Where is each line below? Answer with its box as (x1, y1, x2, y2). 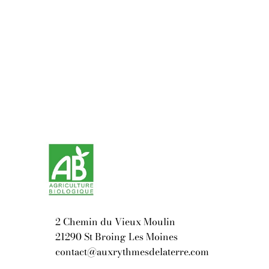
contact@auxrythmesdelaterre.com (55, 244, 209, 259)
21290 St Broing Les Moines (55, 229, 178, 244)
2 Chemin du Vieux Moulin (55, 214, 175, 229)
